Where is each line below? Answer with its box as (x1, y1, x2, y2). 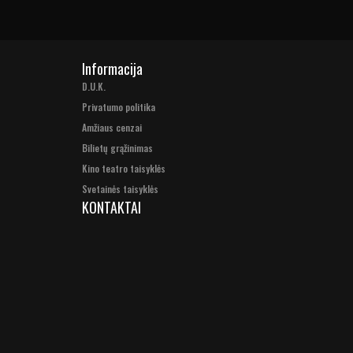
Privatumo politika (82, 100, 155, 113)
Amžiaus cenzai (82, 121, 142, 134)
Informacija (81, 58, 143, 79)
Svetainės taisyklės (82, 182, 158, 195)
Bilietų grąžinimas (82, 141, 153, 154)
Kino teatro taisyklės (82, 162, 165, 175)
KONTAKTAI (81, 197, 141, 217)
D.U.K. (82, 80, 106, 93)
